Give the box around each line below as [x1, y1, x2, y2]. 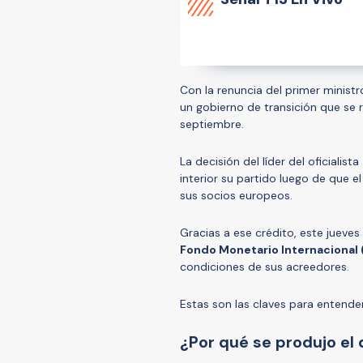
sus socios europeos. [180, 187, 296, 203]
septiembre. [180, 116, 244, 131]
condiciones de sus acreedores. [180, 258, 352, 274]
